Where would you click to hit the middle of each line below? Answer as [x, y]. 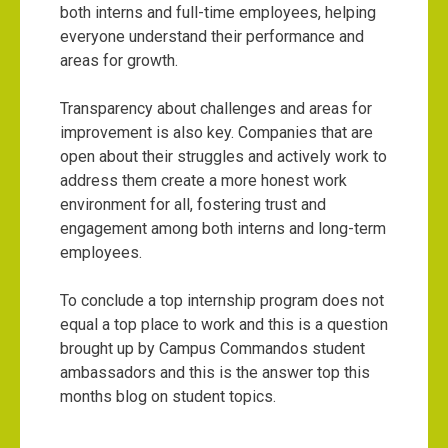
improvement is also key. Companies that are [216, 132]
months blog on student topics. [170, 396]
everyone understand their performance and [212, 36]
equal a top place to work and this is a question [224, 324]
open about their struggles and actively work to [223, 156]
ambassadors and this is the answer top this [215, 372]
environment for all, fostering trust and [193, 204]
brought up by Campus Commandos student [212, 348]
